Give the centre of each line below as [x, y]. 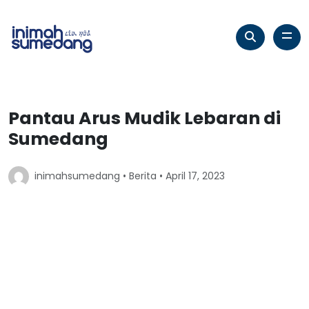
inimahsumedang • [82, 176]
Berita [143, 176]
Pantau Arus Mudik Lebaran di [144, 118]
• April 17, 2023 [191, 176]
